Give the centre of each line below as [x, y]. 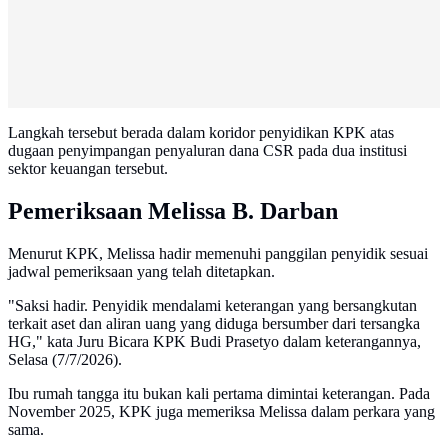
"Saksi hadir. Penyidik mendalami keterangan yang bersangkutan [212, 306]
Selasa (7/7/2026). [65, 360]
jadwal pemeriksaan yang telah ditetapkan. [141, 272]
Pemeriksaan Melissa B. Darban [173, 211]
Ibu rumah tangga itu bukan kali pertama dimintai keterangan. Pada [219, 394]
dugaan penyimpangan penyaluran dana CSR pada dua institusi [207, 151]
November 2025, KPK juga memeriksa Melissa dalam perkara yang [221, 412]
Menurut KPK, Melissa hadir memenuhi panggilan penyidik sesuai [218, 254]
